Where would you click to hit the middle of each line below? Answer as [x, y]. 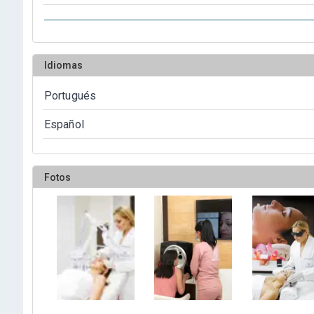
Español [64, 125]
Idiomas [63, 66]
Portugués [70, 95]
